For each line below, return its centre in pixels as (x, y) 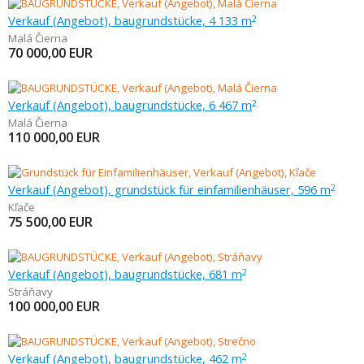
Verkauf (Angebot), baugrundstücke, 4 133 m (130, 20)
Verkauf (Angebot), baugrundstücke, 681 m (125, 274)
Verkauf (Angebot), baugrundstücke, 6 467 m (130, 105)
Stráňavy (30, 292)
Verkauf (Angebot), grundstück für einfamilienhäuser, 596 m (169, 189)
